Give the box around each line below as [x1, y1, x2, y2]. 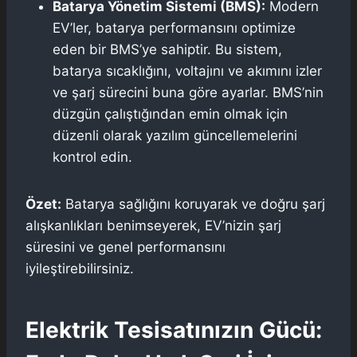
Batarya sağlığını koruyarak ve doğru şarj [61, 195, 325, 212]
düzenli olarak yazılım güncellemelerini [53, 127, 297, 143]
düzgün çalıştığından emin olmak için [53, 105, 288, 122]
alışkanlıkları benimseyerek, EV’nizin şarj [25, 217, 281, 233]
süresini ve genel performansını [25, 238, 226, 255]
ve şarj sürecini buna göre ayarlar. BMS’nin [53, 84, 324, 100]
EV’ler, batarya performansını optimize [53, 19, 296, 36]
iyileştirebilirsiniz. [25, 260, 134, 277]
